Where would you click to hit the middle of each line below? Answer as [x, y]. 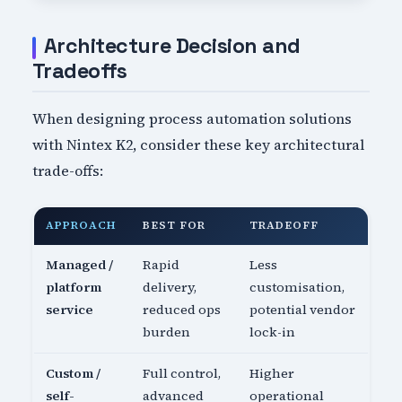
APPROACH [81, 225]
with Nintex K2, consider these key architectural [198, 144]
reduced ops [182, 309]
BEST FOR [174, 225]
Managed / [80, 264]
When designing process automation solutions [192, 118]
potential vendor [303, 309]
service [70, 309]
